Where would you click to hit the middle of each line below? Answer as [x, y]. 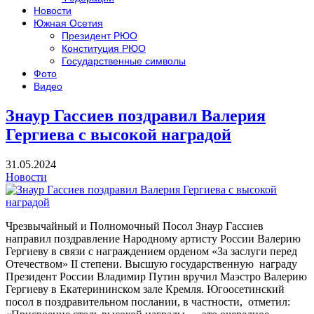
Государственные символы [124, 61]
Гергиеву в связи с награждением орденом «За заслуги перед [151, 251]
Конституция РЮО [104, 48]
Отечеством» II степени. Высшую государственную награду [153, 264]
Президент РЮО [100, 36]
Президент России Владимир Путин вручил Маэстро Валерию [156, 276]
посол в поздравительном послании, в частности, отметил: [148, 301]
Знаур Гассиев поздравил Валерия [136, 115]
